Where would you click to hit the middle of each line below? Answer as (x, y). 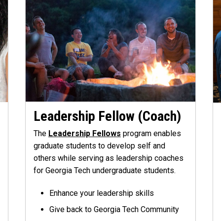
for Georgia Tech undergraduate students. (104, 170)
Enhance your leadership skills (101, 193)
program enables (151, 133)
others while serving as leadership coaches (108, 158)
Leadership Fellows (84, 133)
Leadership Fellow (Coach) (107, 116)
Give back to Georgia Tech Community (114, 209)
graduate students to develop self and (99, 146)
